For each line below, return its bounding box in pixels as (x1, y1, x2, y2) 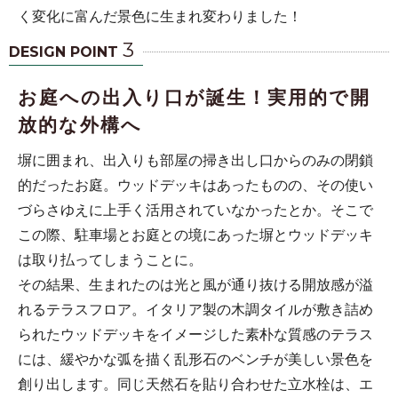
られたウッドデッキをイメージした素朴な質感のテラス (18, 322, 373, 344)
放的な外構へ (18, 114, 142, 135)
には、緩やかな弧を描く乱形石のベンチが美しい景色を (18, 347, 373, 369)
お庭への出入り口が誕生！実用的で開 (18, 86, 370, 107)
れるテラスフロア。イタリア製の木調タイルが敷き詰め (18, 298, 373, 319)
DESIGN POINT (9, 43, 123, 60)
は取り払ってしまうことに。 (18, 248, 203, 269)
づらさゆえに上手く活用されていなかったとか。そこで (18, 198, 373, 219)
